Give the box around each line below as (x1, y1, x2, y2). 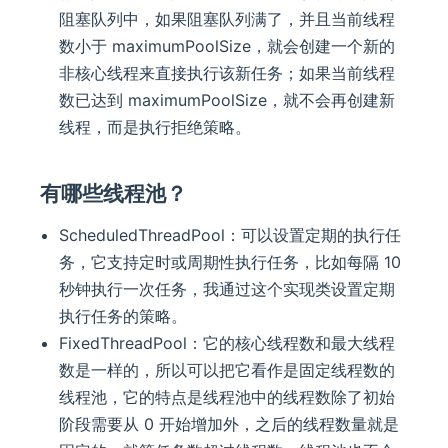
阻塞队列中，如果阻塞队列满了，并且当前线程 (59, 9, 396, 30)
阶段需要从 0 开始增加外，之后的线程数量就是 (59, 414, 400, 435)
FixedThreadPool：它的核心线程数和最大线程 (59, 333, 396, 354)
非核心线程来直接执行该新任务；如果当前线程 (59, 63, 396, 84)
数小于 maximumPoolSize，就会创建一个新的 (59, 36, 396, 57)
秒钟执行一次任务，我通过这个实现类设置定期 (59, 279, 396, 300)
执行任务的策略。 (59, 306, 188, 327)
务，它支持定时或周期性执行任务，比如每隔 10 (59, 252, 402, 273)
